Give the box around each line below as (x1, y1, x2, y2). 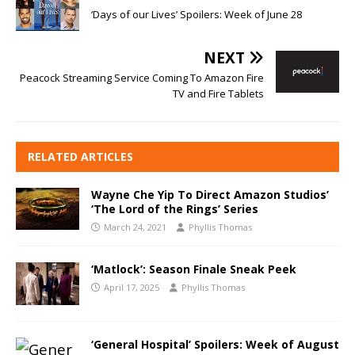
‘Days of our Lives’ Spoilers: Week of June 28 (91, 7, 302, 22)
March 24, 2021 (104, 220, 166, 233)
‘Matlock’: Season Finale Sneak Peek (91, 261, 296, 277)
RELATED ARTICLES (28, 148, 133, 164)
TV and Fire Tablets (173, 86, 264, 101)
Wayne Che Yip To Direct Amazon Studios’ (91, 186, 329, 202)
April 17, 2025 (104, 281, 159, 294)
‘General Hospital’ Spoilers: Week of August (91, 336, 339, 352)
